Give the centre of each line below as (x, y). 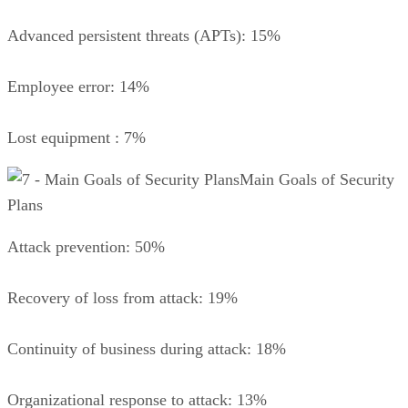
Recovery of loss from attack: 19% (122, 297)
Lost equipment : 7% (76, 137)
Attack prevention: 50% (86, 246)
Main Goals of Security (317, 179)
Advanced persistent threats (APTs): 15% (144, 35)
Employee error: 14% (78, 86)
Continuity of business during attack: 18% (147, 348)
